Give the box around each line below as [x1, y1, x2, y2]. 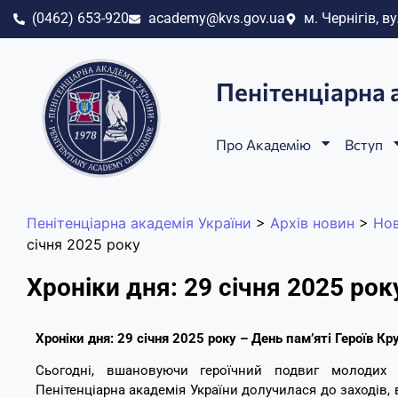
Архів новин [270, 213, 354, 232]
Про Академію [216, 135, 311, 153]
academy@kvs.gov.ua [147, 10, 285, 28]
